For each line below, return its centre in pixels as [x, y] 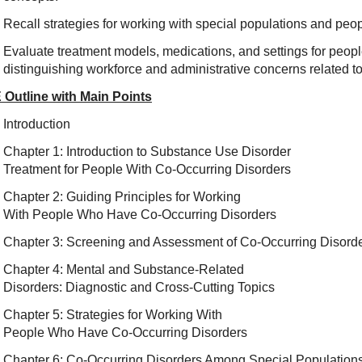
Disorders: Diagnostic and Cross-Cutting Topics [139, 287]
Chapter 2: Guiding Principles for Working [122, 197]
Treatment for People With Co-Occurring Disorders [147, 169]
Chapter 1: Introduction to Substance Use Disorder [147, 152]
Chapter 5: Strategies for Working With [112, 315]
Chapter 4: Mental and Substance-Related [123, 269]
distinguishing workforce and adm [99, 69]
